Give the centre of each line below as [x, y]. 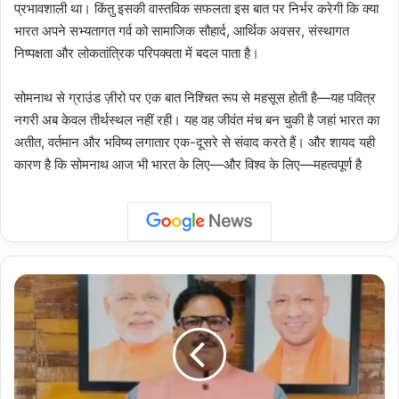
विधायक [30, 339]
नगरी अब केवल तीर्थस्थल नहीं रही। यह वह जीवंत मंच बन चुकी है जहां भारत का [197, 120]
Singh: [31, 301]
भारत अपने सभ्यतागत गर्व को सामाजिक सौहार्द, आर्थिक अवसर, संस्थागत [182, 31]
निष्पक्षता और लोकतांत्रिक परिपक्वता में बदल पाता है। [137, 53]
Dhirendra [41, 283]
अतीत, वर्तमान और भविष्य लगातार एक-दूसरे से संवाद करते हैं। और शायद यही [195, 142]
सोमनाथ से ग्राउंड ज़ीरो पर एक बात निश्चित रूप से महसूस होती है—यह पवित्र [195, 98]
